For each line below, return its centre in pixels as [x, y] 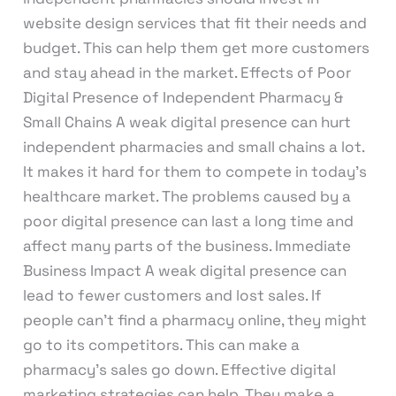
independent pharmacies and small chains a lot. [193, 147]
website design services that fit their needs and [194, 23]
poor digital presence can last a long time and [188, 221]
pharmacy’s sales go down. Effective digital [179, 370]
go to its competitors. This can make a [161, 345]
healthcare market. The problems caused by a [187, 197]
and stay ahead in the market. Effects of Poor [187, 73]
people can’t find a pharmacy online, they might [194, 320]
